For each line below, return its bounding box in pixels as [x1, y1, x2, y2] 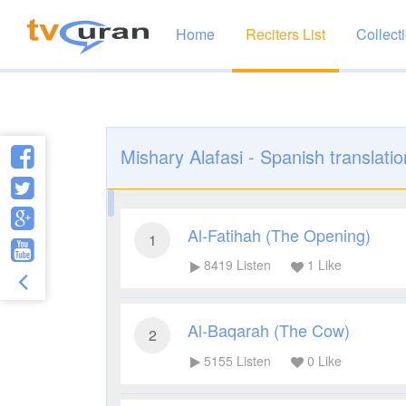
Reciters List [246, 24, 325, 44]
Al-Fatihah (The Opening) [188, 223, 371, 246]
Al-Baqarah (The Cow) [188, 318, 350, 343]
